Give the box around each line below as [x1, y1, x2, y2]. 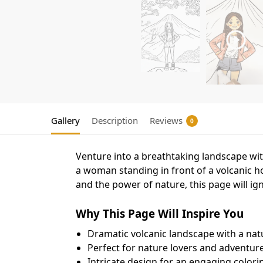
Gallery [51, 114, 80, 127]
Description [92, 114, 138, 127]
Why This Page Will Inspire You [75, 206, 244, 221]
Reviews [150, 114, 183, 127]
